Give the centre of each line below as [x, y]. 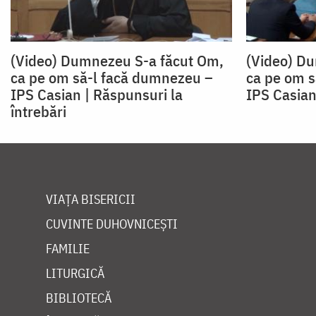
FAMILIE [68, 249]
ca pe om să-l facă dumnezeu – [112, 78]
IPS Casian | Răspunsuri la [97, 95]
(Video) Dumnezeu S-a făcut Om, [117, 61]
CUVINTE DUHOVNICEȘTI [112, 224]
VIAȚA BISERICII [91, 200]
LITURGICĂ [75, 274]
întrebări [38, 111]
